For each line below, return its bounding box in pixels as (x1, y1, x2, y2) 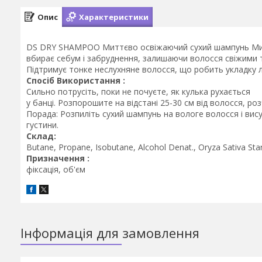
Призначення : (26, 153, 89, 164)
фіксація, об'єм (26, 164, 85, 175)
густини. (26, 119, 58, 130)
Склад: (26, 130, 56, 142)
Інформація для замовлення (20, 224, 199, 242)
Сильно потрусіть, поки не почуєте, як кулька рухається (26, 86, 253, 97)
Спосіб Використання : (26, 75, 125, 86)
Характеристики (79, 11, 149, 22)
